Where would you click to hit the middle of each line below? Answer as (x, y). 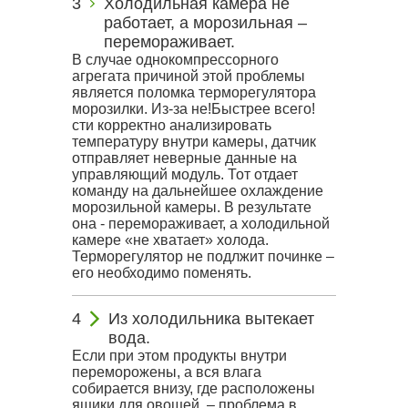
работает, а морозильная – (205, 23)
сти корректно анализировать (172, 125)
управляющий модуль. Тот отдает (185, 174)
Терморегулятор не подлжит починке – (203, 256)
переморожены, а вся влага (167, 372)
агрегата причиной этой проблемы (189, 76)
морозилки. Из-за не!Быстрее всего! (194, 109)
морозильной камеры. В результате (192, 207)
